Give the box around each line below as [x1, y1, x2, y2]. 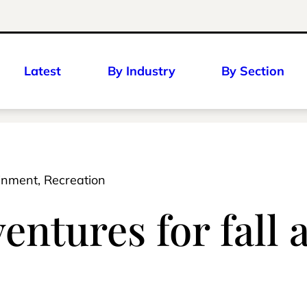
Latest [24, 63, 61, 79]
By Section [221, 63, 284, 79]
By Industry [107, 63, 175, 79]
